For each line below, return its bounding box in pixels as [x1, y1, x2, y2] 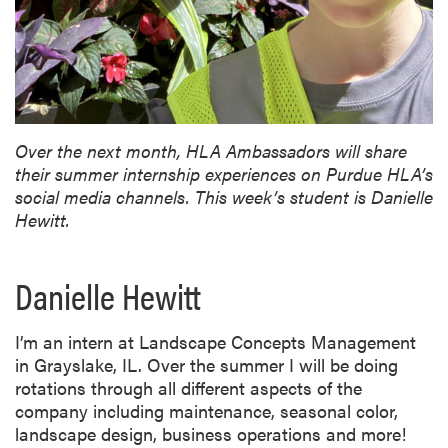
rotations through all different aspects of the [15, 374, 362, 400]
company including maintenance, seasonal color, [15, 397, 398, 423]
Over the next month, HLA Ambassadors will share [15, 137, 407, 163]
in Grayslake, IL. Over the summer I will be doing [15, 351, 398, 377]
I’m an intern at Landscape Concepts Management [15, 328, 416, 354]
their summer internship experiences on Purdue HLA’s [15, 160, 433, 186]
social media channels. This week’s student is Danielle [15, 183, 433, 209]
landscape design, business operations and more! [15, 420, 406, 446]
